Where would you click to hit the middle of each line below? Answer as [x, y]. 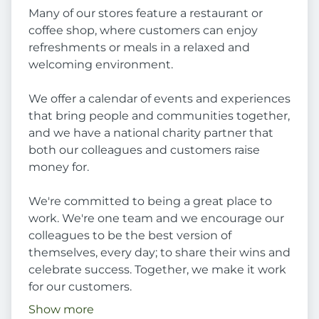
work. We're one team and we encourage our [156, 219]
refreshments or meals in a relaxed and [139, 48]
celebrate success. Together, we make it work [157, 270]
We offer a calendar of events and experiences [159, 99]
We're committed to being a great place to [150, 202]
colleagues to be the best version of [130, 236]
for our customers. [80, 287]
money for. [59, 167]
